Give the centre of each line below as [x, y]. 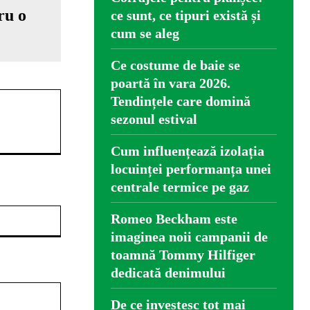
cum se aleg [145, 34]
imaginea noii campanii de [189, 237]
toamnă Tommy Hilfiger [183, 255]
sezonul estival [154, 119]
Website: [79, 212]
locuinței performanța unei [191, 169]
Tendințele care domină [181, 101]
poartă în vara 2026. [171, 83]
